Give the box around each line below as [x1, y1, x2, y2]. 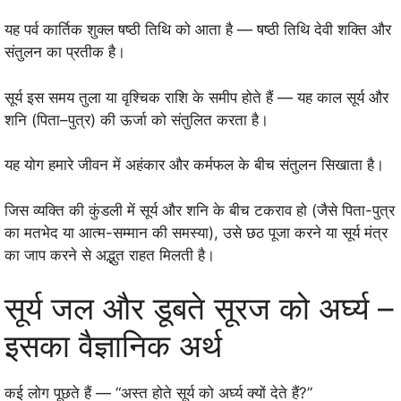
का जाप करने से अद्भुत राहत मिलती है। [4, 245, 215, 264]
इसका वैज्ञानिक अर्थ [4, 327, 222, 365]
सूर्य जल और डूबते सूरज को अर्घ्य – [4, 289, 394, 328]
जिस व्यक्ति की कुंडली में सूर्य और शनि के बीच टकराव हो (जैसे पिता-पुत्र [4, 200, 395, 219]
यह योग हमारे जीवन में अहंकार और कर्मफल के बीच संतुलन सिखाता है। [4, 156, 384, 175]
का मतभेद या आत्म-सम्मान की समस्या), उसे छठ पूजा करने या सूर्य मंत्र [4, 223, 388, 242]
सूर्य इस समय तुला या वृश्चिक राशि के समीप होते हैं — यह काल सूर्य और [4, 88, 388, 107]
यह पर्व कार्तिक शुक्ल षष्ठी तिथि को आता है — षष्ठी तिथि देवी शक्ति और [4, 21, 391, 39]
